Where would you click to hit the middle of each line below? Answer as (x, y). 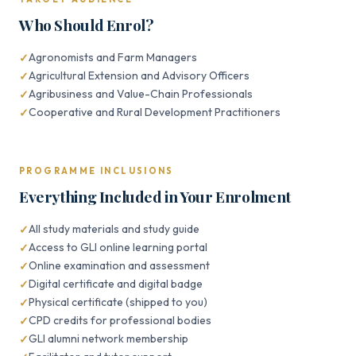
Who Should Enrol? (86, 25)
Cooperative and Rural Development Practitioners (155, 112)
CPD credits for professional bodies (120, 320)
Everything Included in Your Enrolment (155, 196)
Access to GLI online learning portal (118, 247)
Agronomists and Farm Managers (113, 57)
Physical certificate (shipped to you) (118, 302)
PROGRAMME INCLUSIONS (97, 171)
